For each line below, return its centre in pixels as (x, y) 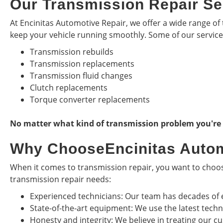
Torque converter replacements (90, 100)
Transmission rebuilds (72, 52)
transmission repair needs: (60, 179)
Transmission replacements (82, 64)
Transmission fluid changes (81, 76)
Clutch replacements (69, 88)
